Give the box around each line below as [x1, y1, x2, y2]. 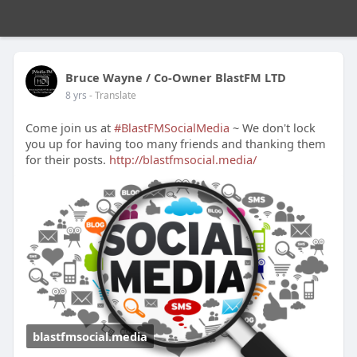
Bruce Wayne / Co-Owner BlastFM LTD [65, 69, 286, 85]
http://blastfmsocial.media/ [108, 151, 257, 167]
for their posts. [25, 151, 109, 167]
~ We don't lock [229, 120, 316, 135]
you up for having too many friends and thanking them [25, 135, 326, 151]
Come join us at [25, 120, 114, 135]
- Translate [88, 88, 136, 102]
